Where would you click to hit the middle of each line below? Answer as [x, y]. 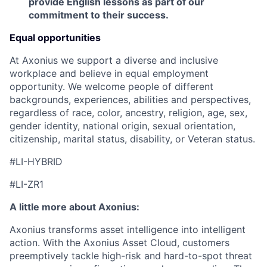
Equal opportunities [55, 38]
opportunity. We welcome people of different [111, 86]
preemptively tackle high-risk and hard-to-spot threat [131, 256]
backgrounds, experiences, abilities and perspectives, [130, 100]
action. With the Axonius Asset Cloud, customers [119, 243]
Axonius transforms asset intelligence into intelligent [128, 229]
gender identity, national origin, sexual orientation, [122, 126]
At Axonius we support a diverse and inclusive [114, 60]
